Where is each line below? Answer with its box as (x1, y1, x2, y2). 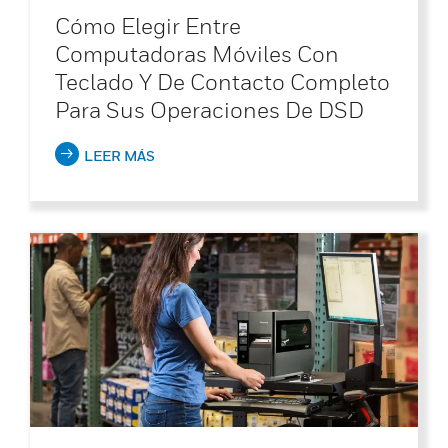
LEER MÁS (84, 146, 155, 164)
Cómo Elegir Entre (55, 12, 241, 39)
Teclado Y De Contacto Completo (55, 68, 390, 95)
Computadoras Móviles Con (55, 40, 339, 67)
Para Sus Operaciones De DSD (55, 96, 364, 123)
